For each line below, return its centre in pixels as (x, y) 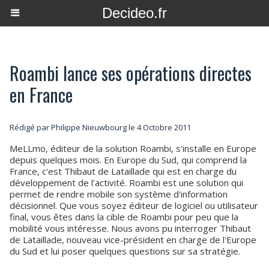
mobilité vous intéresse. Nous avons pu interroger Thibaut (130, 228)
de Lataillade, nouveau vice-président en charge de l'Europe (133, 240)
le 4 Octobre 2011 (159, 127)
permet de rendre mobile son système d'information (119, 194)
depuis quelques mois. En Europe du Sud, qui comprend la (128, 160)
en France (41, 95)
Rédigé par (30, 127)
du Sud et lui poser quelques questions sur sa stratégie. (125, 251)
